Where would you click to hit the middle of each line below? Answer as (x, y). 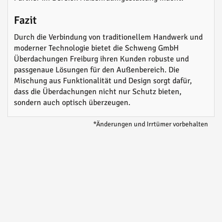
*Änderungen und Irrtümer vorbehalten (151, 124)
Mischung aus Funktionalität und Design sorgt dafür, (103, 81)
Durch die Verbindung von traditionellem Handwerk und (108, 37)
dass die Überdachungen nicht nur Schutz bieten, (98, 92)
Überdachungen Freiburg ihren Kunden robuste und (101, 59)
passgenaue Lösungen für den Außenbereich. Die (97, 70)
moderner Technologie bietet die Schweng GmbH (96, 48)
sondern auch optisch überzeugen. (72, 103)
